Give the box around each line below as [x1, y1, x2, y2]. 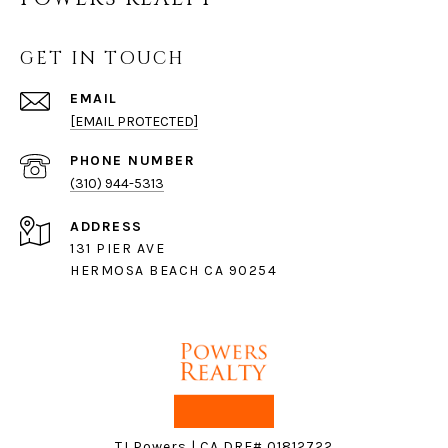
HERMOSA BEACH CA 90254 [70, 262, 277, 280]
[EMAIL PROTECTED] [70, 113, 198, 131]
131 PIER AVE [70, 240, 165, 258]
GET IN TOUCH [20, 46, 185, 72]
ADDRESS [70, 218, 143, 236]
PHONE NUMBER [70, 152, 195, 170]
